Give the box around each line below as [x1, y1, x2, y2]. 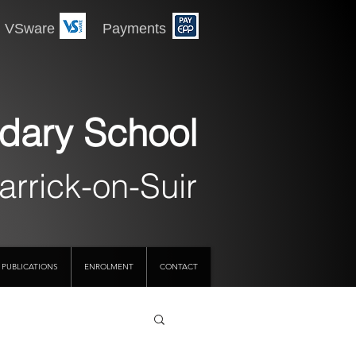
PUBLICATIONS [2, 261, 58, 272]
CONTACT [160, 261, 198, 272]
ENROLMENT [84, 261, 133, 272]
